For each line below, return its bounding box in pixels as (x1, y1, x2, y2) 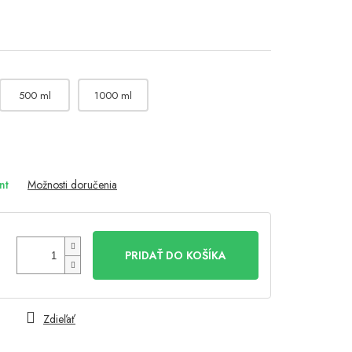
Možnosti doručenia (27, 177, 117, 193)
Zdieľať (43, 311, 75, 328)
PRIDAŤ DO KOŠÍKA (125, 247, 227, 264)
